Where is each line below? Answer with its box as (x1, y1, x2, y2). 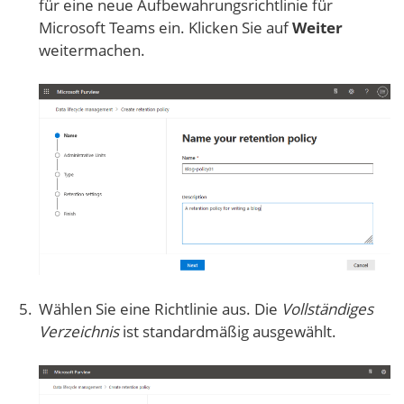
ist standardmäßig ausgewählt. (119, 321, 336, 343)
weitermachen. (39, 39, 145, 60)
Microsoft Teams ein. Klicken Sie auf (39, 16, 292, 38)
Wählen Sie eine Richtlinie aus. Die (39, 298, 281, 320)
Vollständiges (281, 298, 373, 320)
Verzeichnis (39, 321, 119, 343)
